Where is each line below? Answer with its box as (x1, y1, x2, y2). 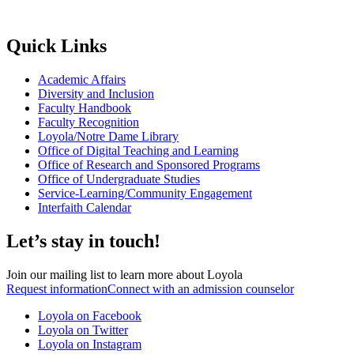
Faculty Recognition (38, 115, 139, 129)
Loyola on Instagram (38, 337, 141, 351)
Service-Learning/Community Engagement (38, 186, 252, 200)
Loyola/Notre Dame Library (38, 129, 179, 143)
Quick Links (6, 35, 107, 56)
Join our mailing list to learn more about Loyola (6, 267, 243, 281)
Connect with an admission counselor (107, 281, 294, 296)
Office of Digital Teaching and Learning (38, 143, 239, 157)
